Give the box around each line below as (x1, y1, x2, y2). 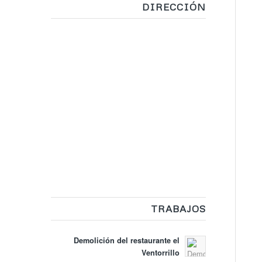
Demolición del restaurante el (73, 235, 180, 246)
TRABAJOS (150, 202, 206, 215)
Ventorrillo (141, 247, 180, 258)
